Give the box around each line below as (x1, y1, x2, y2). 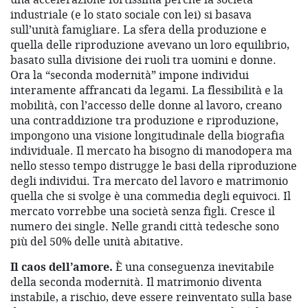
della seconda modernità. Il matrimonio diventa (10, 274, 262, 290)
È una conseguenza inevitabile (113, 259, 274, 275)
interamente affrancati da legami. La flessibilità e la (10, 82, 283, 98)
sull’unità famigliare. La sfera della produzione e (10, 22, 267, 38)
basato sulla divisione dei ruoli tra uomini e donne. (10, 52, 276, 68)
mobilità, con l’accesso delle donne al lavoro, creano (10, 98, 282, 113)
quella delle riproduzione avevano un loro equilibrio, (10, 37, 289, 53)
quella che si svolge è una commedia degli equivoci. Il (10, 188, 291, 204)
